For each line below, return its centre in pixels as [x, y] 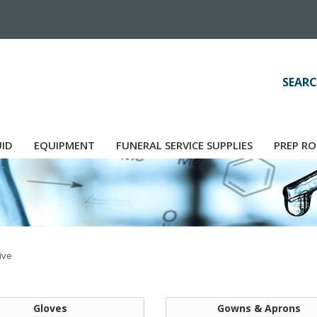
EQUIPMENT [64, 145]
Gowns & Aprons [259, 309]
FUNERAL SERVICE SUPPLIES [184, 145]
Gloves [51, 309]
